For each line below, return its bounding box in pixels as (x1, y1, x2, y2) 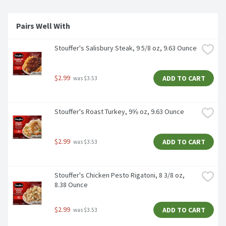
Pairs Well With (16, 21, 72, 31)
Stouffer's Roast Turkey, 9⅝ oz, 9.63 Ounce (54, 107, 184, 117)
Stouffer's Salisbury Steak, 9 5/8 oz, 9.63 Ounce (54, 43, 197, 53)
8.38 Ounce (54, 180, 88, 190)
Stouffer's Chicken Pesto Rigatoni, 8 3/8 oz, (54, 171, 185, 180)
